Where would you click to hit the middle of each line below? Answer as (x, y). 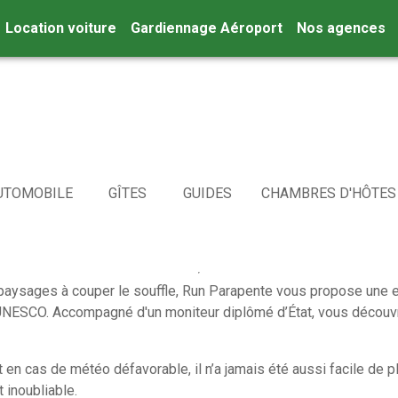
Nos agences (342, 28)
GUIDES (207, 193)
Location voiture (61, 28)
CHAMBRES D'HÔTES (329, 193)
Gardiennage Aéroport (207, 28)
